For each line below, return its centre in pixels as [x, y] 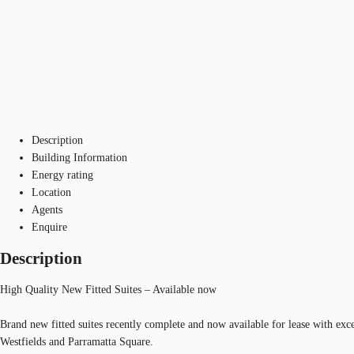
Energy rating [62, 175]
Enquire [49, 227]
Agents [47, 209]
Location [51, 192]
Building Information [79, 157]
